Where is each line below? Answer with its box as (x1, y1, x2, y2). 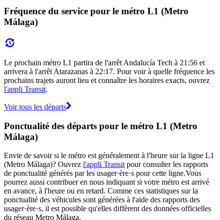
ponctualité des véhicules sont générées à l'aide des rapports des (4, 195, 200, 204)
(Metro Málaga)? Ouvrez (4, 160, 83, 169)
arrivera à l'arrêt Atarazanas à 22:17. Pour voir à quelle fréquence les (4, 67, 215, 76)
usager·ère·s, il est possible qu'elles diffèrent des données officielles (4, 204, 211, 213)
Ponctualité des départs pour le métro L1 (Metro (4, 120, 197, 131)
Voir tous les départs (4, 103, 66, 111)
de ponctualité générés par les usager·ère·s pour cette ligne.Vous (4, 169, 201, 178)
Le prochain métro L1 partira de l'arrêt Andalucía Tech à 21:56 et (4, 58, 205, 67)
